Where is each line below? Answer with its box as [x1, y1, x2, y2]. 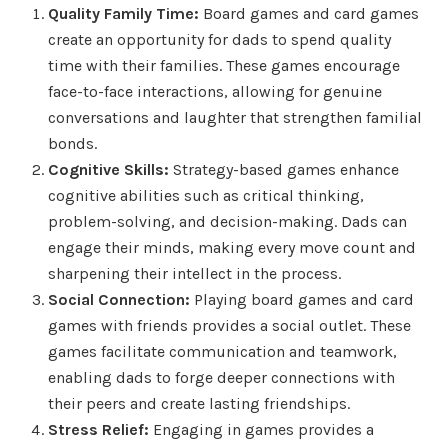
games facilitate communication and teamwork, [48, 341, 397, 361]
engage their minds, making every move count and [48, 237, 416, 257]
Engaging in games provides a [149, 419, 374, 439]
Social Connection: [48, 289, 190, 309]
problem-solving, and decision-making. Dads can [48, 211, 407, 231]
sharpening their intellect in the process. [48, 263, 341, 283]
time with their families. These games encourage [48, 55, 400, 75]
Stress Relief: [48, 419, 149, 439]
